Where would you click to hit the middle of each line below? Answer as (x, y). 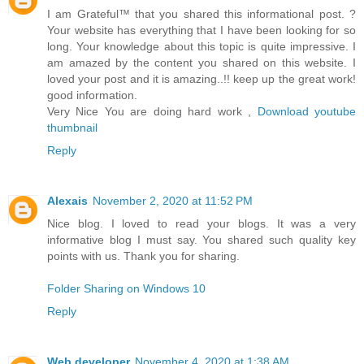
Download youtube (307, 112)
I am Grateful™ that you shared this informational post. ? (201, 14)
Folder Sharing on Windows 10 (126, 289)
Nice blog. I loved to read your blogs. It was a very (201, 224)
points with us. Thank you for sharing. (143, 256)
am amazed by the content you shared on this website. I (201, 63)
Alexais (67, 201)
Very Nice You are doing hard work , (152, 112)
